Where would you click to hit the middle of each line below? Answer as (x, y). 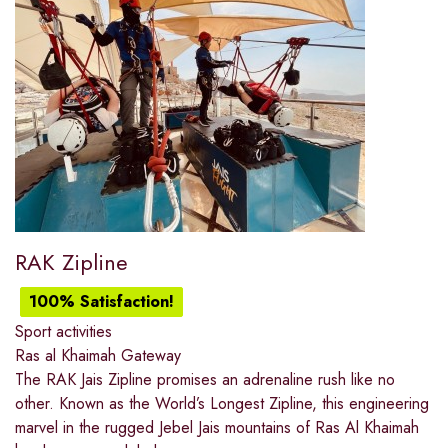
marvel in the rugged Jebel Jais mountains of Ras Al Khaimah (217, 428)
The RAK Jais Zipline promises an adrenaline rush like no (205, 380)
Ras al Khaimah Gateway (98, 356)
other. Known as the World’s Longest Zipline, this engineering (222, 404)
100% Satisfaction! (101, 302)
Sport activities (63, 332)
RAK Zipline (71, 262)
